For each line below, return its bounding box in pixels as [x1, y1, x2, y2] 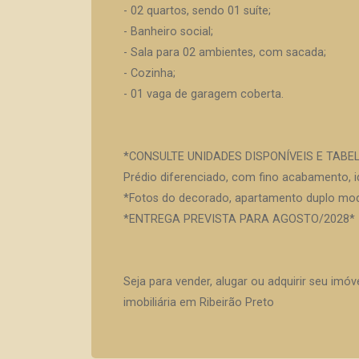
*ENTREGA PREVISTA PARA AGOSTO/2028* [123, 212, 355, 226]
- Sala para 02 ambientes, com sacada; [123, 46, 326, 59]
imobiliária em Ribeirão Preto [123, 296, 274, 309]
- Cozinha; [123, 67, 175, 80]
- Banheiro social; [123, 25, 213, 38]
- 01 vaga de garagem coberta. [123, 87, 284, 101]
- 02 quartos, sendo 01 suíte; [123, 4, 271, 18]
